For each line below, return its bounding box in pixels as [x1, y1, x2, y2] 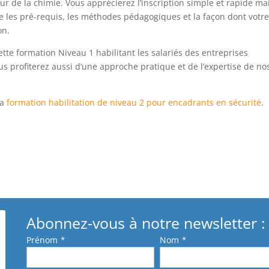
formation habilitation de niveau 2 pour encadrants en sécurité [7, 97, 262, 109]
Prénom [26, 234, 58, 246]
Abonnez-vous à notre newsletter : [26, 213, 265, 234]
